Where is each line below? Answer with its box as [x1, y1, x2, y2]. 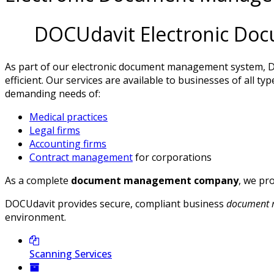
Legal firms [29, 124, 80, 138]
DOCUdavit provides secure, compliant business [5, 197, 226, 211]
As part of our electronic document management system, [5, 60, 268, 74]
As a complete [5, 174, 71, 188]
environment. [5, 210, 66, 224]
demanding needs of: [5, 87, 100, 101]
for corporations [133, 150, 212, 165]
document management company [71, 174, 239, 188]
